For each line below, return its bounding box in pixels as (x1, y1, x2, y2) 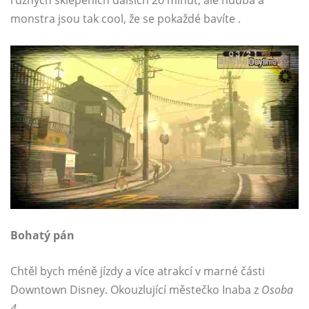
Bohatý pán (10, 228, 74, 243)
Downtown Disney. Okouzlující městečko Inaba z (10, 282, 261, 298)
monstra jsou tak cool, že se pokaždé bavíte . (10, 11, 241, 27)
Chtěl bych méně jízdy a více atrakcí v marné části (10, 263, 265, 279)
